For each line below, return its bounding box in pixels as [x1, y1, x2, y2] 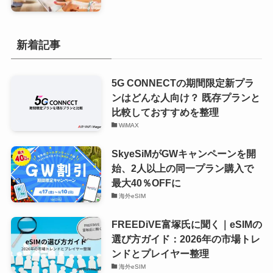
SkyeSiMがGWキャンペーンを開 [111, 147, 256, 159]
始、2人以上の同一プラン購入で [111, 162, 253, 174]
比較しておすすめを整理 [111, 106, 219, 118]
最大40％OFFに [111, 177, 181, 188]
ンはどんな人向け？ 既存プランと [111, 91, 260, 103]
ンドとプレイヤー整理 [111, 247, 209, 259]
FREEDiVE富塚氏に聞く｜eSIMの [111, 218, 262, 230]
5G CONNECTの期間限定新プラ [111, 77, 254, 88]
